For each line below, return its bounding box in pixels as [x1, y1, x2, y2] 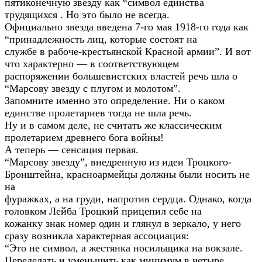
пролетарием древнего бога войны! [5, 132, 164, 143]
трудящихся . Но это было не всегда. [5, 9, 170, 20]
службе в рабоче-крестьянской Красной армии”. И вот [5, 46, 251, 57]
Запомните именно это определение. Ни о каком [5, 95, 225, 106]
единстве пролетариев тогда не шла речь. [5, 107, 192, 119]
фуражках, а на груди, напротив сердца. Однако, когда [5, 193, 251, 205]
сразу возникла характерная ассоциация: [5, 230, 189, 242]
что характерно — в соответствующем [5, 58, 179, 70]
